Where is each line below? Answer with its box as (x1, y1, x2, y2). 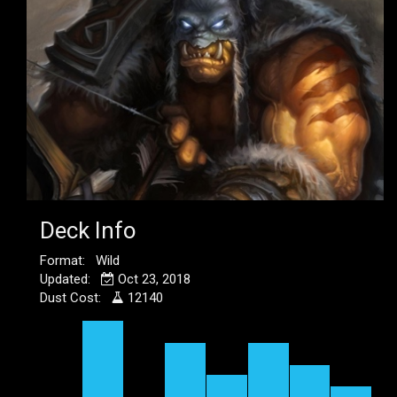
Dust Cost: (40, 290, 112, 306)
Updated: (40, 271, 101, 287)
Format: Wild (40, 253, 120, 269)
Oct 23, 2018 (114, 271, 191, 287)
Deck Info (40, 216, 136, 244)
